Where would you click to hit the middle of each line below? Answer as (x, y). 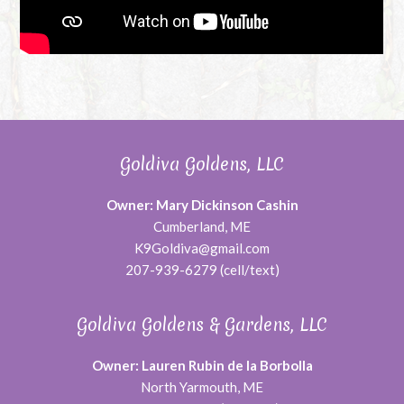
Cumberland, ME (202, 226)
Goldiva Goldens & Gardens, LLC (202, 324)
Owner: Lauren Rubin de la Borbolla (202, 365)
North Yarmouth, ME (202, 386)
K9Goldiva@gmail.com (202, 248)
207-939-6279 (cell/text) (202, 269)
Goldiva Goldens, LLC (202, 164)
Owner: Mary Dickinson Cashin (202, 204)
